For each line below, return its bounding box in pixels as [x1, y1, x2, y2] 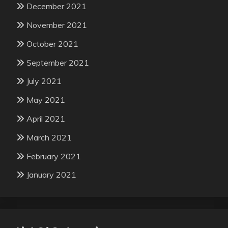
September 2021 [26, 57, 89, 68]
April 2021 [26, 113, 65, 124]
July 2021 [26, 76, 62, 87]
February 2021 [26, 151, 81, 161]
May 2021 [26, 95, 65, 105]
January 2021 [26, 169, 76, 180]
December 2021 [26, 1, 87, 12]
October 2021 [26, 38, 78, 49]
